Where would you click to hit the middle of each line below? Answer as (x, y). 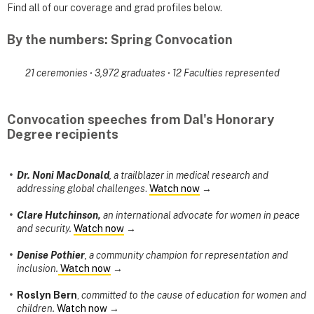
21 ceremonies (57, 73)
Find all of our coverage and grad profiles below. (116, 7)
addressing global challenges (81, 189)
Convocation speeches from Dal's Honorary (141, 120)
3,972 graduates (131, 73)
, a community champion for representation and (186, 255)
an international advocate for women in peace (200, 216)
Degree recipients (63, 135)
